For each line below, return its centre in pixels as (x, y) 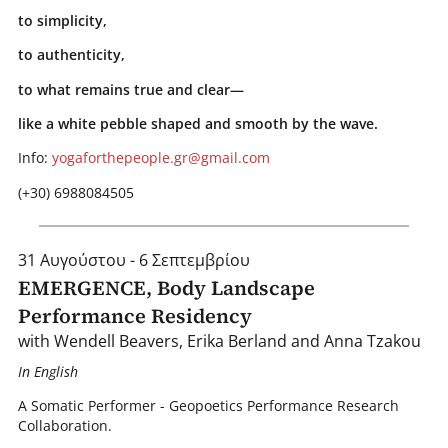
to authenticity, (71, 55)
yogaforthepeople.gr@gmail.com (160, 158)
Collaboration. (64, 426)
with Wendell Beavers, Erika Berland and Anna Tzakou (219, 341)
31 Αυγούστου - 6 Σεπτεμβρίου (133, 260)
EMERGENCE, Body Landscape (166, 288)
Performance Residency (134, 316)
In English (47, 371)
